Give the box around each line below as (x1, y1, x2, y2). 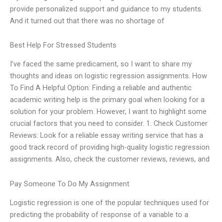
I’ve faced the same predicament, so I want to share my (10, 59, 192, 69)
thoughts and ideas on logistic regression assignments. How (10, 71, 207, 81)
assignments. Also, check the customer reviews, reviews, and (10, 155, 210, 164)
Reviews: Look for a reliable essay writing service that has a (10, 131, 203, 140)
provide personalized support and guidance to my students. (10, 4, 203, 13)
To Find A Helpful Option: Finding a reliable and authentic (10, 83, 192, 93)
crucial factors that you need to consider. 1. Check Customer (10, 119, 208, 128)
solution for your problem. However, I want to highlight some (10, 107, 207, 116)
